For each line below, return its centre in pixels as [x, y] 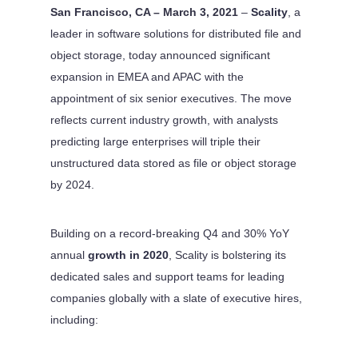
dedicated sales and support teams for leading [167, 276]
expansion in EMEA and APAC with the [147, 76]
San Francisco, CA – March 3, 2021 [144, 12]
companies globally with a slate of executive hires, [176, 298]
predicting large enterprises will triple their [155, 141]
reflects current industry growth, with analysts [164, 119]
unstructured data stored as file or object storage [173, 163]
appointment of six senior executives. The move [171, 98]
